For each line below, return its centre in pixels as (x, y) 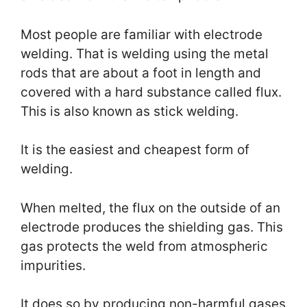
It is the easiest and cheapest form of (135, 150)
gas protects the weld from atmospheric (144, 246)
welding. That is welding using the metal (145, 53)
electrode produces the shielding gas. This (152, 227)
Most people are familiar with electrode (142, 34)
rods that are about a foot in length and (141, 73)
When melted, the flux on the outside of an (150, 208)
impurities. (53, 265)
